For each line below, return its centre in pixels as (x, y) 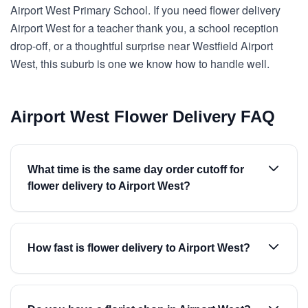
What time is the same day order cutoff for (136, 169)
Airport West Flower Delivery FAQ (143, 117)
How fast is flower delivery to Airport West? (139, 248)
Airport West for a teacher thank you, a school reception (144, 28)
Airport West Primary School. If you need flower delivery (145, 10)
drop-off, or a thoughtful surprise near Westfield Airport (142, 46)
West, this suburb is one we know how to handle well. (140, 64)
